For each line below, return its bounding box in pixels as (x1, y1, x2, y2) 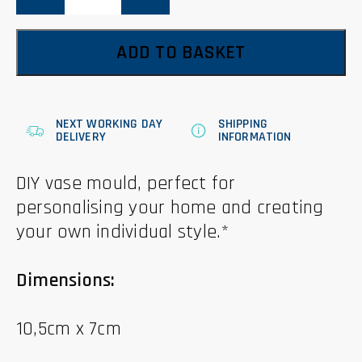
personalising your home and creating (16, 196, 324, 220)
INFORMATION (217, 128, 292, 145)
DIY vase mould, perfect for (16, 171, 236, 196)
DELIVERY (55, 128, 106, 145)
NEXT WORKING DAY (55, 116, 163, 133)
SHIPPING (217, 116, 268, 133)
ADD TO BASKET (116, 40, 246, 65)
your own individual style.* (16, 220, 229, 244)
